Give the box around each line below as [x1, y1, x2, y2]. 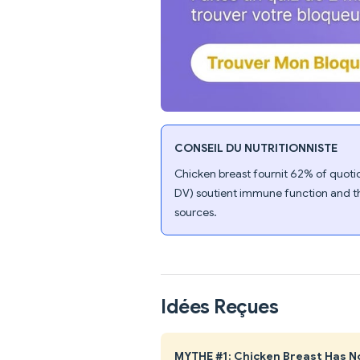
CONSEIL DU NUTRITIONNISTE [174, 140, 337, 155]
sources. [174, 204, 217, 219]
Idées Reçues [161, 294, 279, 319]
